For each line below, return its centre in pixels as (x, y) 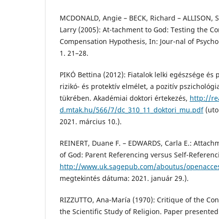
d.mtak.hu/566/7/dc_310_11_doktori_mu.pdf (131, 110)
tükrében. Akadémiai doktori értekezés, (125, 98)
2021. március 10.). (91, 122)
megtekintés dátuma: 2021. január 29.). (124, 178)
